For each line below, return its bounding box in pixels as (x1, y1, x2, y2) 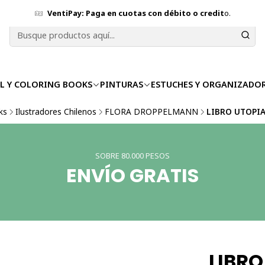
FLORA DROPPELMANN (105, 106, 198, 117)
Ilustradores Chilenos (15, 106, 96, 117)
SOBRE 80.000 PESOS (95, 150, 170, 161)
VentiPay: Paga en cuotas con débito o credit (47, 8, 224, 18)
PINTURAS (99, 79, 143, 90)
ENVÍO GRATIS (66, 162, 199, 189)
